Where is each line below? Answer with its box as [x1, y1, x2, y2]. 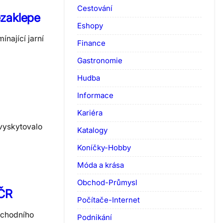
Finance [77, 38, 106, 48]
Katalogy [77, 125, 108, 135]
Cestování [77, 3, 112, 13]
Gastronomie [77, 55, 122, 65]
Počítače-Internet [77, 195, 140, 205]
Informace [77, 90, 113, 100]
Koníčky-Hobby [77, 142, 131, 152]
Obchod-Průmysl [77, 177, 137, 187]
